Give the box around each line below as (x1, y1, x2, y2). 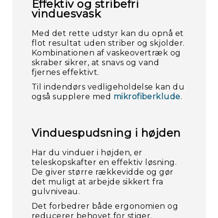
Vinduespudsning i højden (32, 127, 181, 140)
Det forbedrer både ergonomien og (32, 201, 179, 211)
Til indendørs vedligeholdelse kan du (32, 82, 185, 91)
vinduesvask (32, 7, 101, 20)
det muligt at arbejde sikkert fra (32, 177, 163, 186)
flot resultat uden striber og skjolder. (32, 38, 185, 48)
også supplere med (32, 92, 113, 101)
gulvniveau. (32, 187, 80, 196)
